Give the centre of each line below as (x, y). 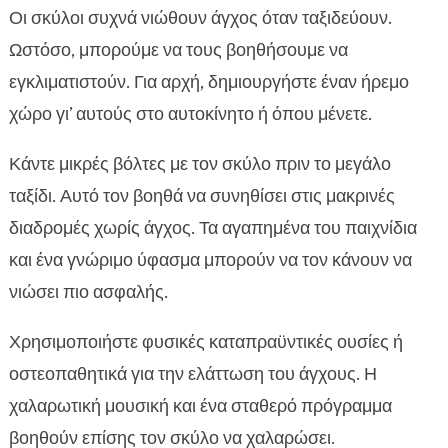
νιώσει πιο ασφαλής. (88, 292)
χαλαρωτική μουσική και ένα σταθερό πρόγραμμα (200, 406)
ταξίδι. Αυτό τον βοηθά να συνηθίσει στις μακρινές (201, 196)
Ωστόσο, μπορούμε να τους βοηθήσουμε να (178, 50)
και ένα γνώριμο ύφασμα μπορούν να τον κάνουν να (210, 260)
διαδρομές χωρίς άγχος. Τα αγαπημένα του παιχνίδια (212, 228)
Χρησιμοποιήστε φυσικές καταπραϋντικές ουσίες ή (205, 342)
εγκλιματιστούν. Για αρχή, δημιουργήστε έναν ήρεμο (208, 82)
